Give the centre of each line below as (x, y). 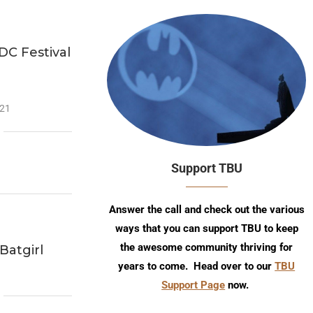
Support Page (194, 285)
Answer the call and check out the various (206, 209)
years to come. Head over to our (197, 266)
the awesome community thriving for (207, 247)
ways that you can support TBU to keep (206, 228)
